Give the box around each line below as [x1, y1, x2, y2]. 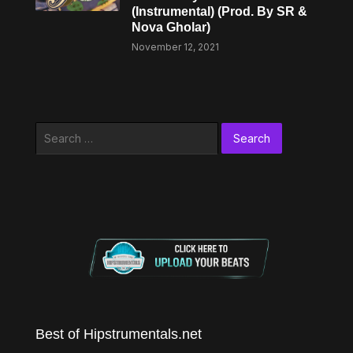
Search [34, 124, 72, 137]
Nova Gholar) [132, 20, 211, 34]
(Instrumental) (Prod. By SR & [132, 5, 308, 18]
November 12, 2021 [132, 41, 220, 53]
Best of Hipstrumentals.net [35, 325, 202, 342]
